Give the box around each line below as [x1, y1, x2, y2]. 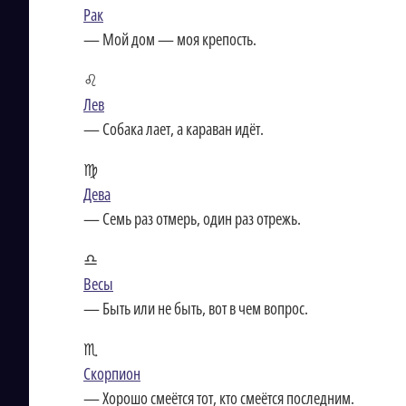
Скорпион [83, 362, 140, 384]
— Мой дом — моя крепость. [83, 28, 256, 50]
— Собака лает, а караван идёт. [83, 118, 264, 140]
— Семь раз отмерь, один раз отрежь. [83, 208, 301, 229]
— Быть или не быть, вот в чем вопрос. [83, 297, 308, 319]
